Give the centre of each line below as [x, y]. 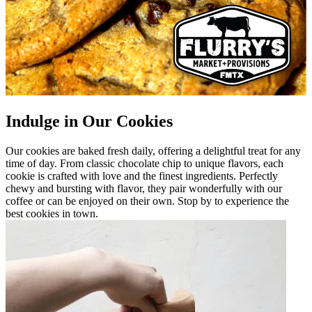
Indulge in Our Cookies [89, 122]
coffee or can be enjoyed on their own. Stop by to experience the [147, 201]
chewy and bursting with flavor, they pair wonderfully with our [144, 189]
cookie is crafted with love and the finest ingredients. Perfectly [142, 176]
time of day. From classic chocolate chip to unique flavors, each [145, 164]
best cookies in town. [52, 214]
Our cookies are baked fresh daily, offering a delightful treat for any [153, 151]
